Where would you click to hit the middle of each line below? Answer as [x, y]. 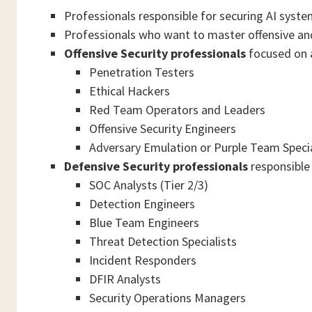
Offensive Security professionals [155, 53]
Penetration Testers [142, 72]
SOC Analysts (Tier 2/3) [149, 185]
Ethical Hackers [130, 91]
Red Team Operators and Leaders [177, 110]
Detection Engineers [142, 204]
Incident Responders [143, 260]
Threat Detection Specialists [163, 241]
